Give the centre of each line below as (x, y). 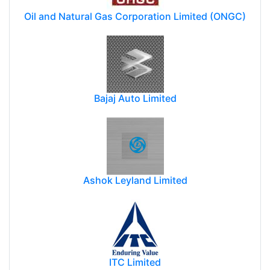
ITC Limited (135, 262)
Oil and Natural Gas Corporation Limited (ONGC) (135, 16)
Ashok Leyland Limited (135, 180)
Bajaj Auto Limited (135, 98)
